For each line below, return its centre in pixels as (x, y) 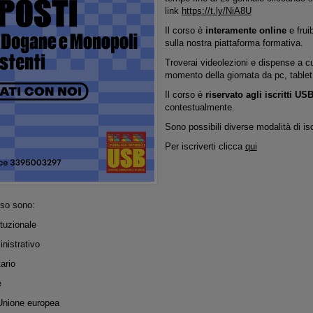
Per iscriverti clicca (205, 146)
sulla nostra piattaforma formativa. (234, 43)
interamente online (246, 30)
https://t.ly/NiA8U (216, 11)
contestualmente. (199, 107)
